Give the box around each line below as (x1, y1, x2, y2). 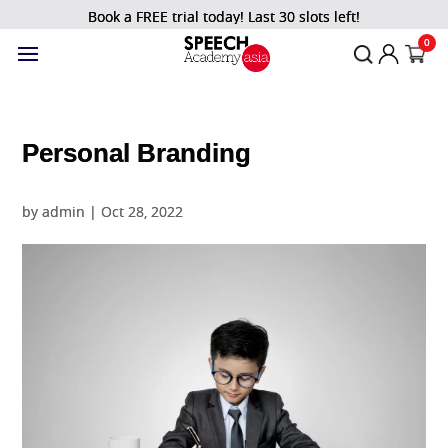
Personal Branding (22, 139, 252, 167)
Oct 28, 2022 (101, 202, 184, 222)
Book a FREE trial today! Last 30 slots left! (88, 7, 360, 26)
